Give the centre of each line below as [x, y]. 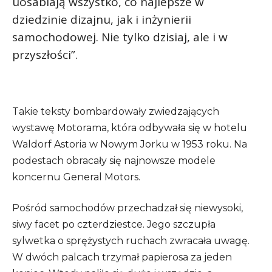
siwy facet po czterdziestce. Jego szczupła [114, 225]
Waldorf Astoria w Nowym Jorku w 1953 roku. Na [130, 144]
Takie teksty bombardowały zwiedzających [116, 112]
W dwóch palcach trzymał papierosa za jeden [122, 257]
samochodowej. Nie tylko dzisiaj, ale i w [120, 37]
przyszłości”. [45, 55]
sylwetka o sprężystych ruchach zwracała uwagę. [131, 241]
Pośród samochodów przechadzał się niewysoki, [127, 208]
